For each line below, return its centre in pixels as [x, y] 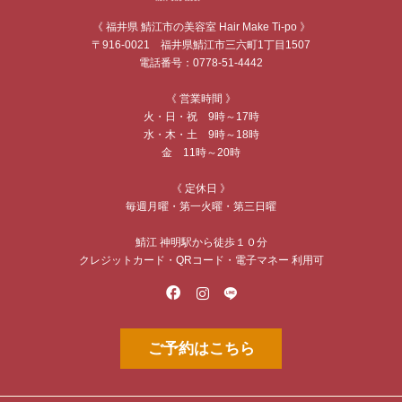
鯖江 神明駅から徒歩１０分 [201, 243]
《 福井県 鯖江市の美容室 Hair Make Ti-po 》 [201, 27]
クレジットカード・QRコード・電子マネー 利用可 [201, 261]
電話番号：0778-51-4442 [201, 63]
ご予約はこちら [201, 349]
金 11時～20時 [201, 153]
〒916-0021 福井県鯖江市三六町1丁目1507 [201, 45]
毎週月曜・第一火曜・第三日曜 [201, 207]
